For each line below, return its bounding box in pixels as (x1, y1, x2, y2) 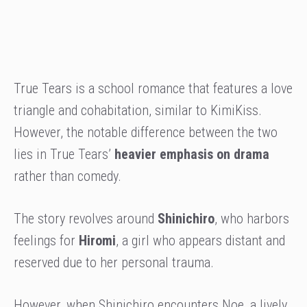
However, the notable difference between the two (14, 123, 278, 140)
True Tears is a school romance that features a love (14, 79, 293, 97)
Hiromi (79, 232, 116, 249)
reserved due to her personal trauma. (14, 254, 214, 271)
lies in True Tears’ (14, 145, 114, 162)
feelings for (14, 232, 79, 249)
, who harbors (214, 210, 289, 227)
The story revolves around (14, 210, 158, 227)
